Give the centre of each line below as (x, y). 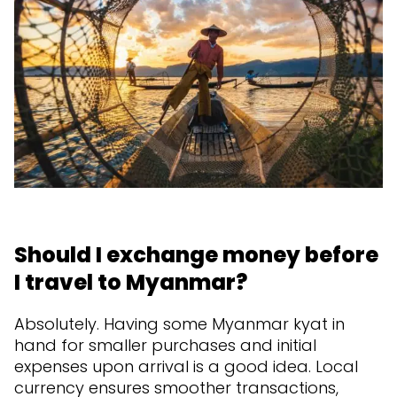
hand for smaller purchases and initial (165, 345)
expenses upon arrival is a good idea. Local (186, 366)
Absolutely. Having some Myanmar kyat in (179, 323)
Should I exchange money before (196, 254)
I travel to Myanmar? (131, 282)
